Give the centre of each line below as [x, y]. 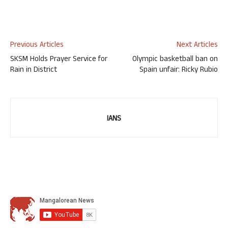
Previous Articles [37, 46]
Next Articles [197, 46]
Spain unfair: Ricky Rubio [179, 70]
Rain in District [34, 70]
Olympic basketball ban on [175, 60]
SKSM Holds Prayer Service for [59, 60]
